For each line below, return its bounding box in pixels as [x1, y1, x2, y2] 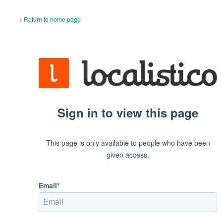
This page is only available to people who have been [46, 137, 210, 148]
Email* [39, 180, 59, 190]
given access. [107, 149, 149, 160]
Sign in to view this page [57, 104, 198, 121]
